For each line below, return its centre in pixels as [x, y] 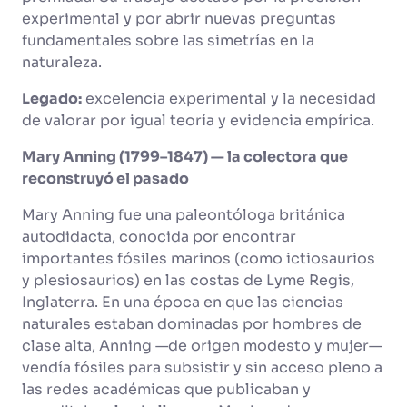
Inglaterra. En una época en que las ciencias [183, 302]
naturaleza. [64, 62]
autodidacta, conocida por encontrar [159, 237]
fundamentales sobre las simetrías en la [168, 40]
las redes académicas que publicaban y [166, 389]
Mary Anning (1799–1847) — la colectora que [185, 157]
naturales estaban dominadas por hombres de [192, 324]
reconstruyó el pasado [105, 179]
